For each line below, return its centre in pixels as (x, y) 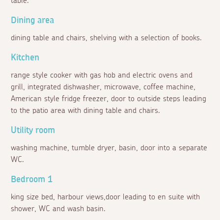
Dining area (33, 21)
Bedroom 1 (32, 180)
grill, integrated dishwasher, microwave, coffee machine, (103, 87)
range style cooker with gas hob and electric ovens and (102, 75)
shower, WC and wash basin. (58, 209)
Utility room (33, 131)
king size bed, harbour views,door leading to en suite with (106, 197)
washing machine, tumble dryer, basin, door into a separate (109, 148)
